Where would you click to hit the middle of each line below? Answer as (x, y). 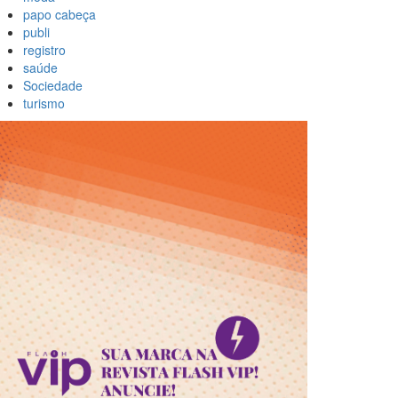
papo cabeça (60, 15)
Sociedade (53, 86)
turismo (44, 103)
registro (44, 50)
